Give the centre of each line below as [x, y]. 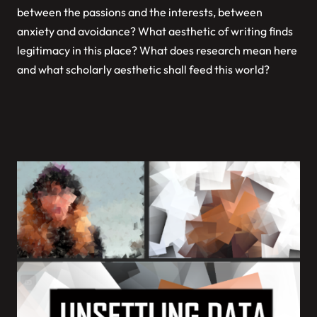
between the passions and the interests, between [140, 12]
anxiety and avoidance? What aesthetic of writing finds [155, 31]
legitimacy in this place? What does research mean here [157, 50]
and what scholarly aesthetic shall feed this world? [143, 69]
